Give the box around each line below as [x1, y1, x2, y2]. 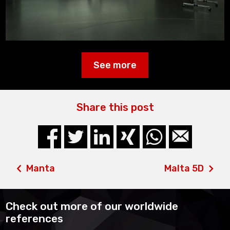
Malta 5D [164, 162, 204, 174]
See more [93, 60, 137, 71]
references [6, 212, 64, 225]
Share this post [76, 101, 154, 114]
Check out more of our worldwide [6, 200, 179, 213]
